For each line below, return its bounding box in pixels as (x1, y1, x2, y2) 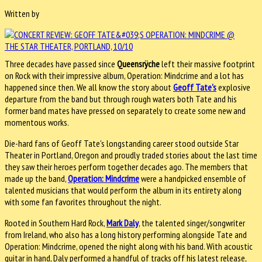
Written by (5, 8, 41, 20)
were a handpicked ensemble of (139, 173, 246, 185)
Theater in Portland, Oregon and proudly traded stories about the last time (5, 149, 257, 161)
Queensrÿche (117, 58, 160, 70)
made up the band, (5, 173, 68, 185)
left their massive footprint (160, 58, 255, 70)
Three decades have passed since (5, 58, 117, 70)
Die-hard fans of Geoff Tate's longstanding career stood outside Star (5, 137, 239, 150)
